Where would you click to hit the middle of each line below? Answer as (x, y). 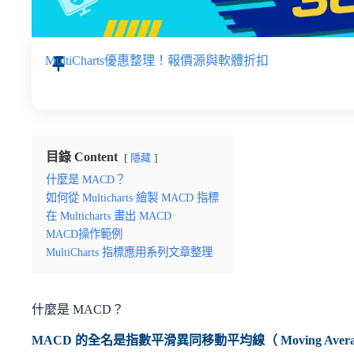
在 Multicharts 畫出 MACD (109, 215)
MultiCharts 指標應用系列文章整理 (129, 252)
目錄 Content (82, 156)
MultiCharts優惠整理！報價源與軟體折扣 (157, 60)
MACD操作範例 (84, 233)
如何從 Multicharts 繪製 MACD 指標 (132, 197)
